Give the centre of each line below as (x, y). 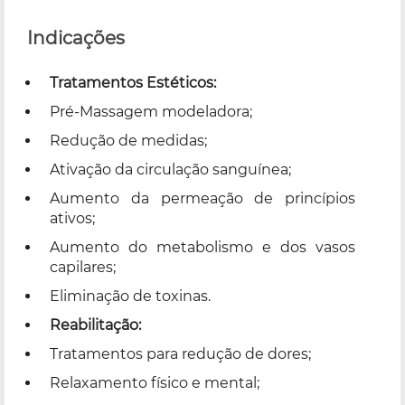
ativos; (72, 218)
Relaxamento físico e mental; (155, 382)
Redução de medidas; (128, 140)
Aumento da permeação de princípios (202, 198)
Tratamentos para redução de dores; (180, 353)
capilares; (83, 267)
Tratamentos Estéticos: (133, 82)
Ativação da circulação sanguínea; (170, 169)
